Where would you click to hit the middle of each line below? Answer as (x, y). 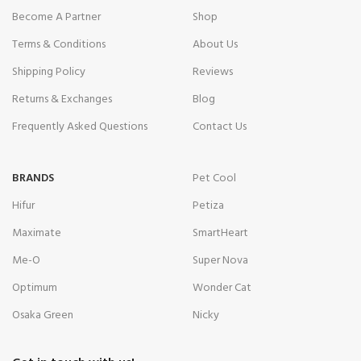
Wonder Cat (222, 288)
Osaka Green (43, 315)
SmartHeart (220, 233)
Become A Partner (56, 17)
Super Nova (220, 260)
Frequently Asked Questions (80, 127)
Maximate (37, 233)
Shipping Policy (49, 72)
